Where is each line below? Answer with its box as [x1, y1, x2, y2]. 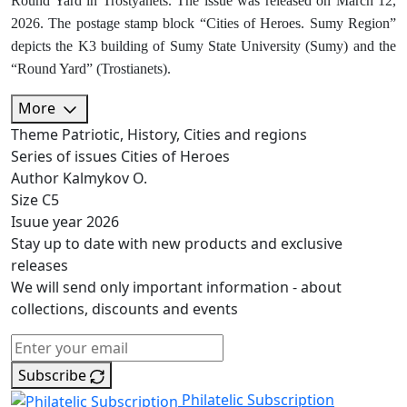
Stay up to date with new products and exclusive [11, 233, 342, 253]
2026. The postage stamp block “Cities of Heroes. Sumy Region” [11, 15, 396, 32]
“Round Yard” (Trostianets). [11, 61, 171, 77]
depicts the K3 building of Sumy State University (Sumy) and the [11, 38, 396, 55]
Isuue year [11, 212, 83, 232]
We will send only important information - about [11, 277, 342, 297]
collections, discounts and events [11, 299, 238, 319]
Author [11, 168, 59, 188]
